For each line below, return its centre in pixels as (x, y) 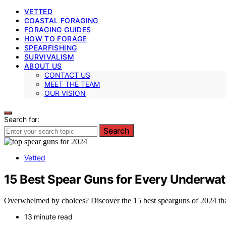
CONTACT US (67, 75)
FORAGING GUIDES (58, 29)
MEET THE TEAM (72, 84)
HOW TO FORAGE (55, 38)
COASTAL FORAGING (61, 20)
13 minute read (48, 217)
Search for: (22, 119)
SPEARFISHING (51, 47)
